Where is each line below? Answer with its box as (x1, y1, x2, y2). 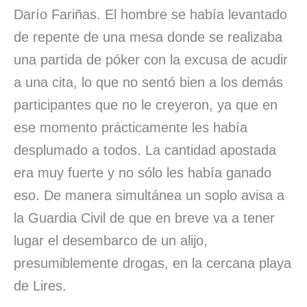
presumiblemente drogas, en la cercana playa (14, 255, 291, 271)
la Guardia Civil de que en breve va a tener (14, 210, 275, 225)
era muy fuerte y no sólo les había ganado (14, 164, 271, 180)
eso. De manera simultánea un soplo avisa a (14, 187, 284, 203)
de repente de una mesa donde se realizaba (14, 29, 282, 45)
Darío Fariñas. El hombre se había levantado (14, 6, 287, 22)
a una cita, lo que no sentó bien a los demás (14, 74, 283, 90)
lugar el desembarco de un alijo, (14, 232, 208, 248)
